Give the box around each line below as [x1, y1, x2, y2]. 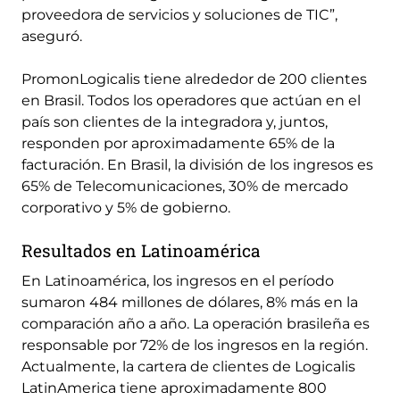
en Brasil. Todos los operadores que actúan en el [21, 92, 361, 109]
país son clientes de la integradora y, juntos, [21, 113, 328, 130]
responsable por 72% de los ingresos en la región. [21, 336, 368, 354]
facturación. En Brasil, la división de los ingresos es [21, 156, 373, 173]
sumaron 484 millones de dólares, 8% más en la [21, 293, 358, 311]
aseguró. [21, 28, 82, 45]
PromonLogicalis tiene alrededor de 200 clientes [21, 71, 367, 87]
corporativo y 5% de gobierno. [21, 199, 230, 216]
